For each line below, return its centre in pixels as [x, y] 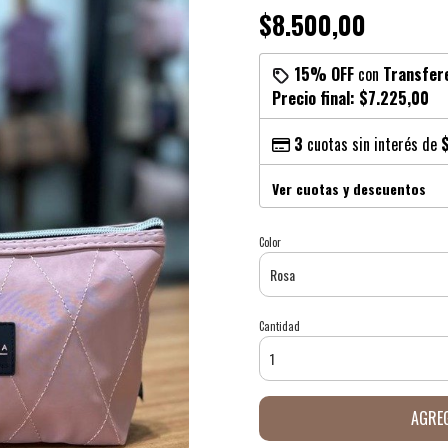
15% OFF [324, 74]
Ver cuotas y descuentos [349, 188]
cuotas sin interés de [372, 144]
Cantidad [279, 326]
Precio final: [315, 98]
